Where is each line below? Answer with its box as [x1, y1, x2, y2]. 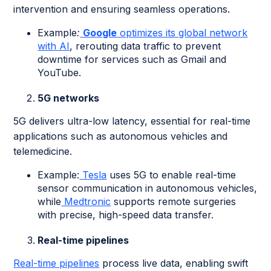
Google [83, 27, 117, 39]
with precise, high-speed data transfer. [38, 209, 214, 221]
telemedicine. [13, 145, 73, 158]
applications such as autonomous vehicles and [13, 130, 228, 143]
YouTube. [38, 67, 82, 79]
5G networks [38, 92, 100, 105]
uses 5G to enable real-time [106, 169, 237, 181]
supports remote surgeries [111, 195, 237, 208]
